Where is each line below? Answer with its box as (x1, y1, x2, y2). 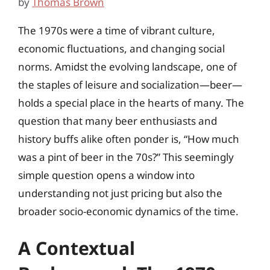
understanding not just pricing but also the (18, 186, 222, 200)
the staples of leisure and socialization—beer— (18, 77, 242, 92)
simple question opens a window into (18, 168, 195, 182)
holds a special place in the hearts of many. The (18, 95, 244, 110)
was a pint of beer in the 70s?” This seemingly (18, 149, 234, 164)
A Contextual (18, 236, 135, 260)
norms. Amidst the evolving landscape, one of (18, 59, 237, 74)
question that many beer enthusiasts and (18, 113, 217, 128)
